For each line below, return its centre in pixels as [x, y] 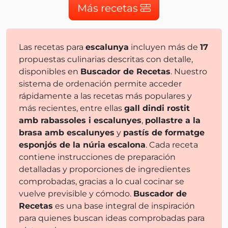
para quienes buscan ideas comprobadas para [112, 218]
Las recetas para [52, 47]
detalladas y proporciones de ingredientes [105, 169]
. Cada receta [172, 145]
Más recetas [109, 8]
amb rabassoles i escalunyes [80, 120]
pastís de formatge [164, 133]
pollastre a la [173, 120]
